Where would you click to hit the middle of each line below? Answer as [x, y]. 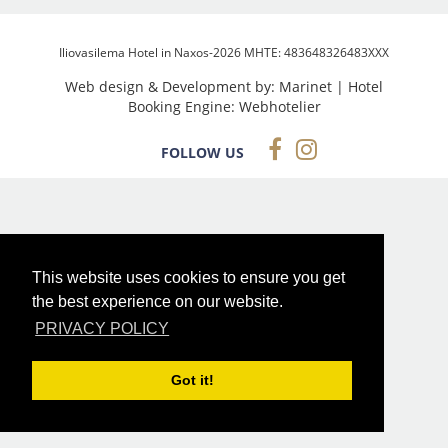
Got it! [192, 380]
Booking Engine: [183, 106]
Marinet [305, 86]
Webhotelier [279, 106]
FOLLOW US [202, 152]
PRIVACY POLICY [102, 329]
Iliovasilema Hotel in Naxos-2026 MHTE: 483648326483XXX [224, 52]
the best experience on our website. [157, 302]
